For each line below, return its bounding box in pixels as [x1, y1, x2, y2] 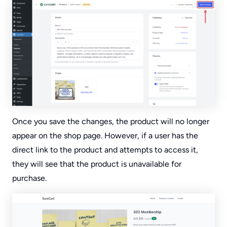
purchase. [12, 173, 47, 183]
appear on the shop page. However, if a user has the [12, 130, 198, 140]
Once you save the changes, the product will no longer [12, 116, 209, 126]
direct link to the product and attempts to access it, [12, 144, 198, 155]
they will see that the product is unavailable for [12, 159, 181, 169]
